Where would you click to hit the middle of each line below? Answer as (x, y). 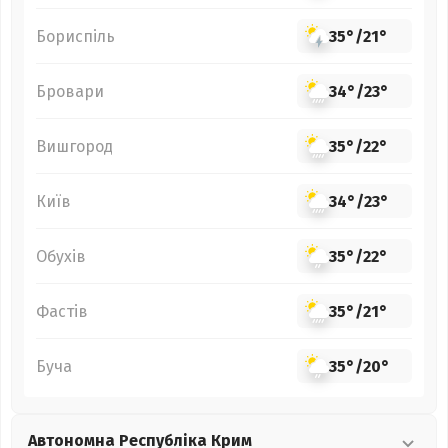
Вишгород (74, 146)
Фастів (62, 311)
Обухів (61, 256)
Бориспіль (75, 36)
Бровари (70, 91)
